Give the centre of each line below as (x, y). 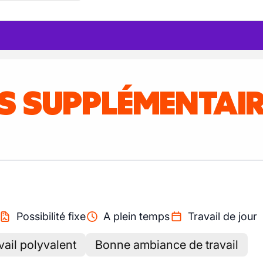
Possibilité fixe (51, 216)
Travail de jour (222, 216)
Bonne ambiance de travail (167, 245)
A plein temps (136, 216)
